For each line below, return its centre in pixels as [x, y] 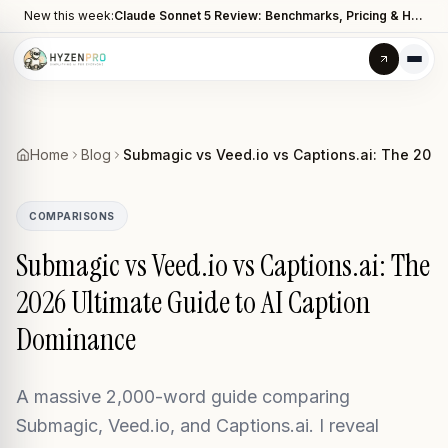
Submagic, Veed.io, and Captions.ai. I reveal [197, 425]
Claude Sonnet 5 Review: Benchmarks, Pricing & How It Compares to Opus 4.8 [417, 15]
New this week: [69, 15]
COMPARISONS [72, 216]
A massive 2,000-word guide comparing [183, 396]
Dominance [76, 339]
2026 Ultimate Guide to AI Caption [193, 302]
